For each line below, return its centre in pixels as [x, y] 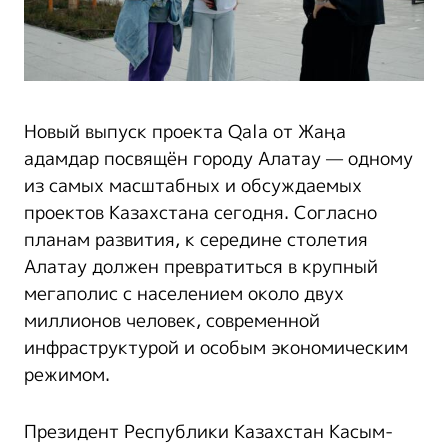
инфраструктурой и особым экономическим [216, 348]
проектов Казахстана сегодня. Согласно [200, 213]
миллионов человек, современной [172, 321]
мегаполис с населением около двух [184, 294]
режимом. [67, 375]
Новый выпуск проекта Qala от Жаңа [185, 132]
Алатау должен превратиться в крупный [201, 267]
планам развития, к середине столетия [196, 240]
